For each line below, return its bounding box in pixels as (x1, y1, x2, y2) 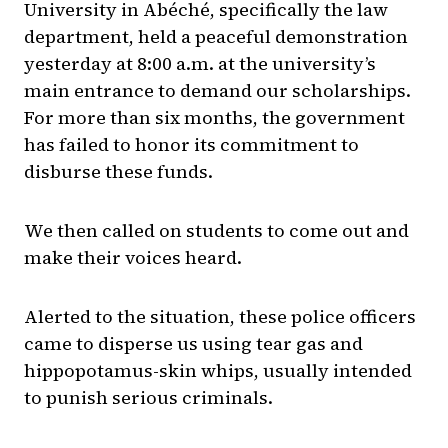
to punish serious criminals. (24, 385, 273, 411)
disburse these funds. (24, 159, 213, 185)
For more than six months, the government (24, 105, 405, 131)
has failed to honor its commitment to (24, 132, 359, 158)
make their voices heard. (24, 245, 242, 271)
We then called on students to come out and (24, 218, 409, 244)
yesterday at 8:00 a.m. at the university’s (24, 51, 376, 77)
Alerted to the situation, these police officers (24, 304, 416, 330)
